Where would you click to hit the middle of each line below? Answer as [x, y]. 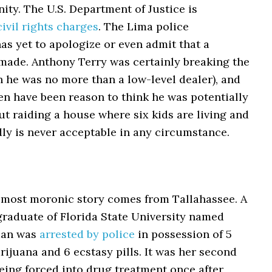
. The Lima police [144, 26]
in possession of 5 [183, 234]
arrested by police [87, 234]
